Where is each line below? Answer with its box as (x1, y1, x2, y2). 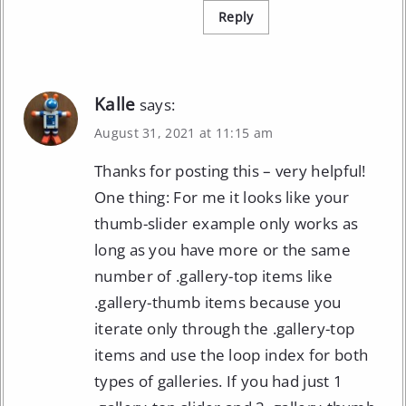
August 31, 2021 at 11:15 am (94, 123, 274, 141)
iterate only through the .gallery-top (94, 317, 355, 339)
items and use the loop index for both (94, 343, 369, 365)
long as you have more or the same (94, 238, 351, 260)
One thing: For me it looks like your (94, 186, 349, 208)
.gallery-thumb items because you (94, 291, 342, 313)
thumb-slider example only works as (94, 212, 359, 234)
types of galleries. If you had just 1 (94, 370, 343, 391)
